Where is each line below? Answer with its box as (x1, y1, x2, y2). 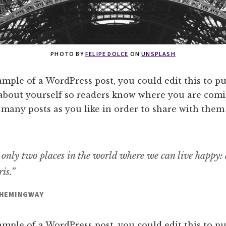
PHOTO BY (50, 49, 85, 58)
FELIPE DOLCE (85, 49, 129, 58)
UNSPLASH (141, 49, 176, 58)
